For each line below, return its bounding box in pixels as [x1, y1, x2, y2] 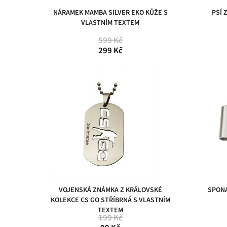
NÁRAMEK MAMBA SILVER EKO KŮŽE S [53, 8, 168, 17]
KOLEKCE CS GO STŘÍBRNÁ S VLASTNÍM [50, 195, 170, 204]
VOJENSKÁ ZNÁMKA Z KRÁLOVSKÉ [58, 185, 162, 194]
